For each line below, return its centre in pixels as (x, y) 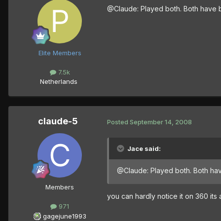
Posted (118, 122)
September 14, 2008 (161, 122)
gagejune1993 (64, 216)
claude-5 (58, 121)
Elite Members (60, 53)
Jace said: (144, 149)
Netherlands (59, 82)
